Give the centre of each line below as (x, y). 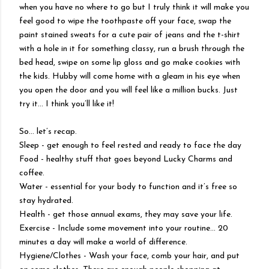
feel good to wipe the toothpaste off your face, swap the (125, 21)
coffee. (32, 173)
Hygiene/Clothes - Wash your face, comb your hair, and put (129, 256)
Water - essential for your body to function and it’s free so (128, 187)
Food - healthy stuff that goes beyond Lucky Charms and (126, 159)
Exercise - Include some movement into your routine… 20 (124, 228)
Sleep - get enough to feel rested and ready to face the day (130, 145)
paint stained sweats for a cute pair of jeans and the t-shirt (130, 35)
